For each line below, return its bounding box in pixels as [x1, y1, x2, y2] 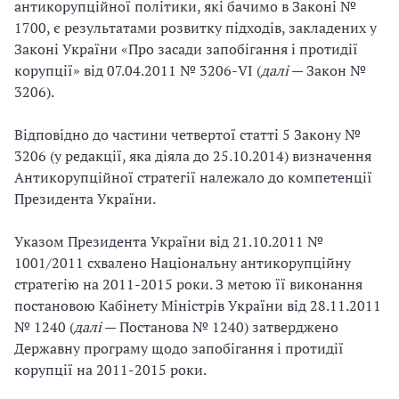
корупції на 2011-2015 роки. [14, 360, 207, 379]
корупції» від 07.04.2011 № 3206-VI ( [14, 61, 261, 80]
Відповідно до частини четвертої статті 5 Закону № [14, 125, 361, 144]
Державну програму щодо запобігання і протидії [14, 338, 344, 358]
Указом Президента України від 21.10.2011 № [14, 232, 323, 251]
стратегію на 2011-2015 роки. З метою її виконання [14, 274, 362, 294]
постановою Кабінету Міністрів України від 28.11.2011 [14, 296, 381, 315]
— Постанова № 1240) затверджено [102, 317, 338, 337]
